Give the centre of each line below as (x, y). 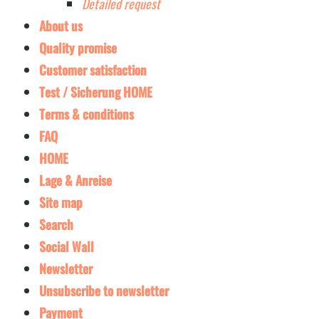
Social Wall (67, 247)
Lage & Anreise (75, 181)
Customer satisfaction (93, 70)
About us (61, 26)
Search (56, 225)
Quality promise (78, 48)
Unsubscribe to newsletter (104, 291)
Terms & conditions (87, 114)
